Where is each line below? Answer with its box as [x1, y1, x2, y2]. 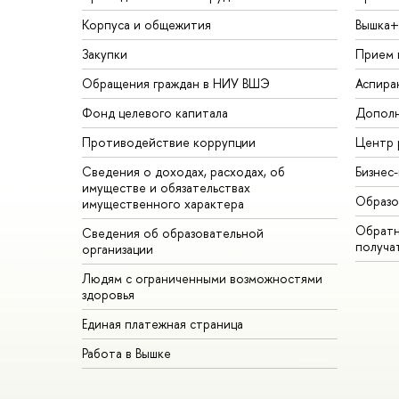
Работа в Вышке [82, 345, 171, 362]
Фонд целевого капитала [82, 104, 228, 122]
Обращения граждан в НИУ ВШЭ [82, 75, 270, 93]
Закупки [82, 45, 127, 63]
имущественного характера [82, 195, 244, 213]
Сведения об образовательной [82, 224, 264, 242]
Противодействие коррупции [82, 134, 256, 151]
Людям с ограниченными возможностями [82, 270, 322, 288]
